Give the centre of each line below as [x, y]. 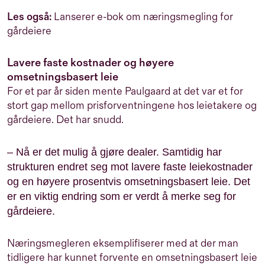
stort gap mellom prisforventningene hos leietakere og [132, 105]
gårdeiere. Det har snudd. [65, 119]
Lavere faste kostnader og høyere [91, 63]
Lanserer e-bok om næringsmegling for [143, 17]
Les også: [29, 17]
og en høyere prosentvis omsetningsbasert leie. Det [129, 181]
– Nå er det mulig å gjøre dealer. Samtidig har [114, 152]
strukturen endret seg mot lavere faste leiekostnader [130, 167]
